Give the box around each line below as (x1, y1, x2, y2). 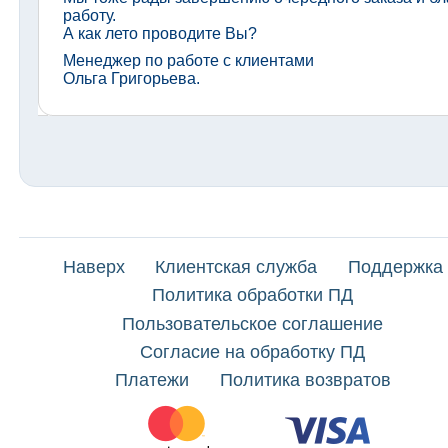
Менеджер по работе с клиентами (62, 52, 314, 70)
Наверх (62, 256, 125, 277)
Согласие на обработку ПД (140, 342, 366, 363)
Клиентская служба (155, 256, 318, 277)
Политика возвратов (219, 370, 391, 391)
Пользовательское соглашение (122, 313, 384, 334)
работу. (62, 6, 116, 24)
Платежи (115, 370, 190, 391)
